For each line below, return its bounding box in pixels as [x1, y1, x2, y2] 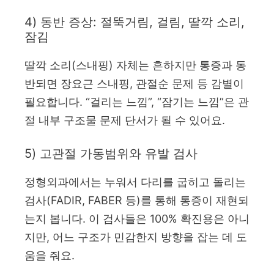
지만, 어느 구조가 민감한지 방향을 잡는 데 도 [24, 230, 247, 243]
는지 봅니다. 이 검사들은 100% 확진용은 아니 [24, 212, 250, 225]
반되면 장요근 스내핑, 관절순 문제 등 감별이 [24, 76, 244, 90]
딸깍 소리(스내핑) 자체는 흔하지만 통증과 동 [24, 58, 246, 72]
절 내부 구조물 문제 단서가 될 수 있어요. [24, 113, 225, 127]
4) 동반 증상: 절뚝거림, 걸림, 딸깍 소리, [24, 14, 245, 29]
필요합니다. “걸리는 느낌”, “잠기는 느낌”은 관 [24, 95, 249, 108]
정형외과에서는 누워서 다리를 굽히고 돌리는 [24, 175, 246, 188]
